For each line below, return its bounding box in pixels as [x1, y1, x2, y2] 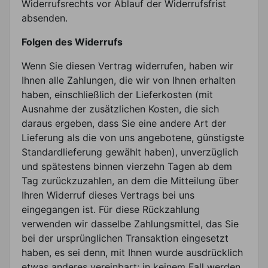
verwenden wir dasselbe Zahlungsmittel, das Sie [22, 217, 239, 230]
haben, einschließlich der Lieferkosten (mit [22, 88, 213, 100]
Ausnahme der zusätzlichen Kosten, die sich [22, 102, 219, 115]
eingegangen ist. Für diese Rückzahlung [22, 203, 200, 215]
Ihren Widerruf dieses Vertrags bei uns [22, 188, 194, 201]
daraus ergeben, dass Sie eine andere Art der [22, 117, 226, 129]
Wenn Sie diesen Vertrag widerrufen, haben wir [22, 59, 233, 72]
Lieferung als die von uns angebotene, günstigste [22, 131, 244, 144]
